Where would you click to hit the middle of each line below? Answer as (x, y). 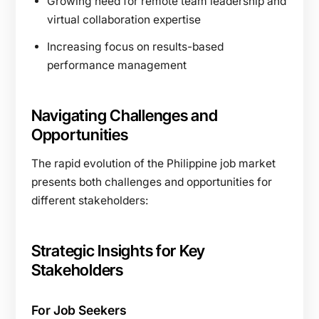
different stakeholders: (90, 200)
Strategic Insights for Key (119, 250)
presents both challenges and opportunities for (152, 182)
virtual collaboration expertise (124, 19)
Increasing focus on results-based (135, 46)
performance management (117, 65)
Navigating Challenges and (125, 115)
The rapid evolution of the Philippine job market (153, 163)
